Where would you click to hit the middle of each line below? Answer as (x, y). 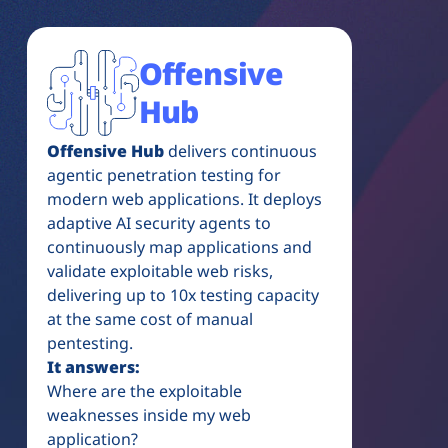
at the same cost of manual (149, 318)
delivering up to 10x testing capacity (182, 294)
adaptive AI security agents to (158, 222)
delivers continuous (240, 150)
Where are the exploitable (144, 390)
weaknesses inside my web (148, 414)
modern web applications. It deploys (184, 198)
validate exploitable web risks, (159, 270)
